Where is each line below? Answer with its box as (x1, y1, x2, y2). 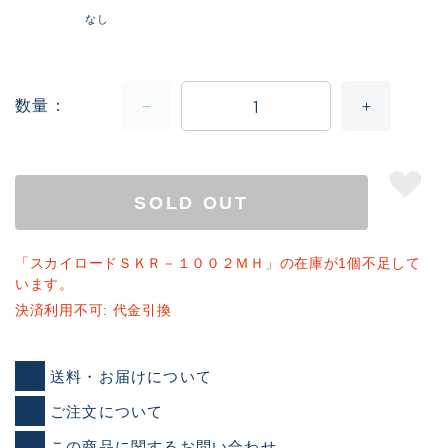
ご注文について (50, 402, 164, 420)
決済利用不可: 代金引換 (15, 302, 172, 319)
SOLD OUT (134, 192, 249, 213)
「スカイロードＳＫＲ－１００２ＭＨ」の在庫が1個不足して (15, 255, 421, 272)
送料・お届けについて (50, 367, 212, 385)
